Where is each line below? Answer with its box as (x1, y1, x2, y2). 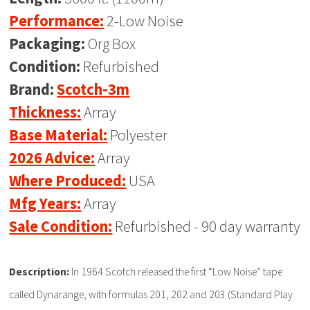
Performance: (9, 11, 104, 31)
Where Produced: (9, 171, 127, 191)
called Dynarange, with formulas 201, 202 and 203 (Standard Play (9, 287, 293, 301)
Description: (9, 264, 70, 278)
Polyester (107, 125, 168, 145)
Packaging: (9, 34, 86, 54)
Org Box (85, 34, 136, 54)
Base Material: (9, 125, 108, 145)
